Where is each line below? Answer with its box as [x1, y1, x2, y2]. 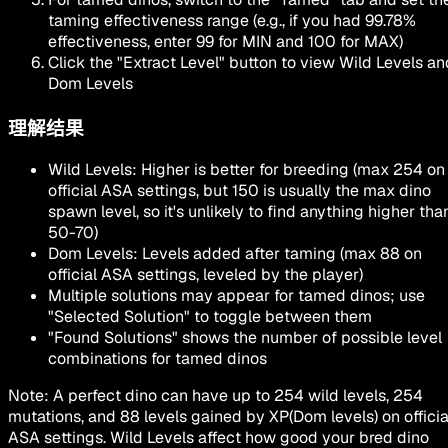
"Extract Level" [117, 51, 225, 73]
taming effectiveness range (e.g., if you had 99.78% [48, 9, 416, 31]
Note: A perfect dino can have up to [8, 385, 274, 407]
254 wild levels [274, 385, 386, 407]
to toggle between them [190, 306, 372, 328]
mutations [8, 406, 81, 428]
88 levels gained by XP [120, 406, 289, 428]
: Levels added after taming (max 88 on [133, 243, 422, 265]
